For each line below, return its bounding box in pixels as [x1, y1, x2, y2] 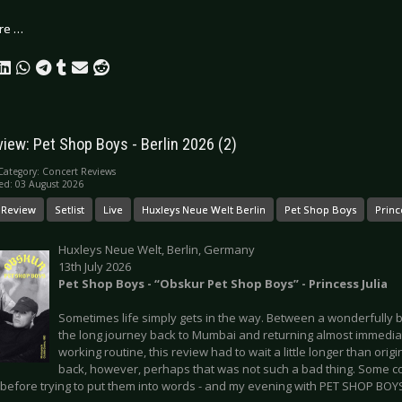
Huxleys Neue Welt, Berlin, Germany [58, 240, 255, 258]
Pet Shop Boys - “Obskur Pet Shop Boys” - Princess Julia [58, 275, 388, 292]
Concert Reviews [42, 164, 116, 178]
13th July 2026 [58, 258, 131, 275]
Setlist [55, 202, 84, 216]
